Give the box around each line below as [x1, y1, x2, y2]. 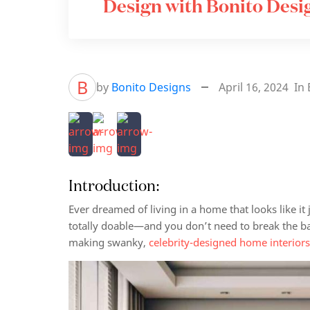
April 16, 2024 [219, 80, 289, 95]
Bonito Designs [111, 80, 192, 95]
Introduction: [69, 175, 161, 195]
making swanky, [69, 235, 149, 249]
